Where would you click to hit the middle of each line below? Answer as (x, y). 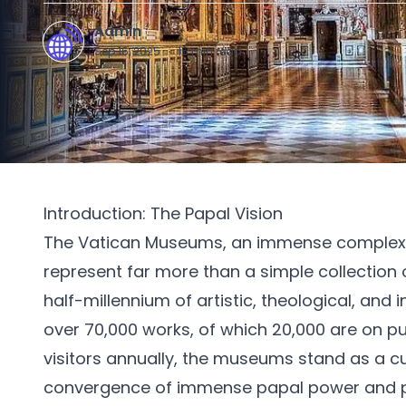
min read (217, 51)
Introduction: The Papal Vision (163, 213)
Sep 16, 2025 (127, 51)
